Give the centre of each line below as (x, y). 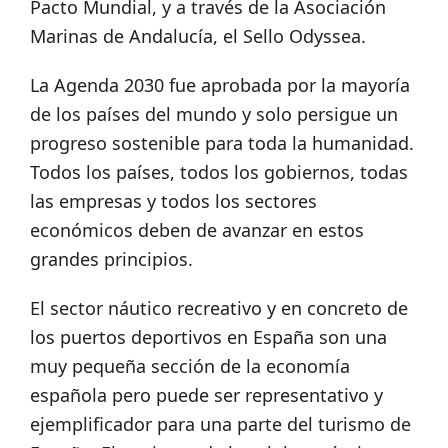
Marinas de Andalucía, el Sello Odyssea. (198, 35)
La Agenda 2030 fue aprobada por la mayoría (220, 84)
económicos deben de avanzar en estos (197, 229)
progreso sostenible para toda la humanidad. (222, 142)
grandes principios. (111, 258)
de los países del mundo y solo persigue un (214, 113)
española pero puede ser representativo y (206, 394)
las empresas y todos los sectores (173, 200)
